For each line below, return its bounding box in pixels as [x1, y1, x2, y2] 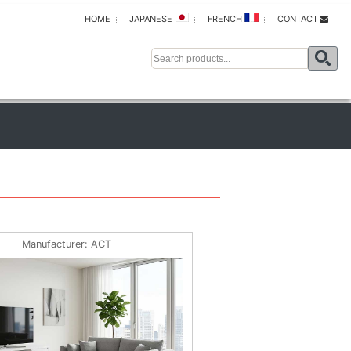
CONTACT [277, 13, 318, 24]
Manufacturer [21, 238, 85, 250]
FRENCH [208, 13, 244, 24]
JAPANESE [129, 13, 175, 24]
